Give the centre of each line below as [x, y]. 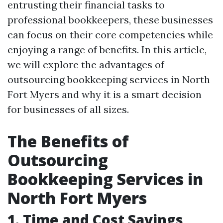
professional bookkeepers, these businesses [110, 20]
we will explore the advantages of [86, 64]
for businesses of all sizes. [68, 109]
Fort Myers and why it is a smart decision [105, 94]
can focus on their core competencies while [110, 35]
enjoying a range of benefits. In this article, [107, 50]
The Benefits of [68, 141]
